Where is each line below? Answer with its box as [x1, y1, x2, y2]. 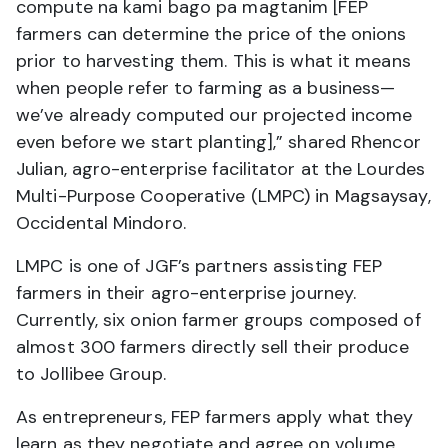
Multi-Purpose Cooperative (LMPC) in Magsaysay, [16, 184, 431, 209]
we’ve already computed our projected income [16, 103, 413, 128]
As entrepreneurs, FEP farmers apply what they [16, 405, 414, 430]
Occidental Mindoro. [16, 211, 186, 236]
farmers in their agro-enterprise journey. [16, 281, 357, 306]
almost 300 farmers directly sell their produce [16, 335, 409, 360]
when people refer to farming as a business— [16, 76, 396, 101]
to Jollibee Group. [16, 362, 166, 387]
